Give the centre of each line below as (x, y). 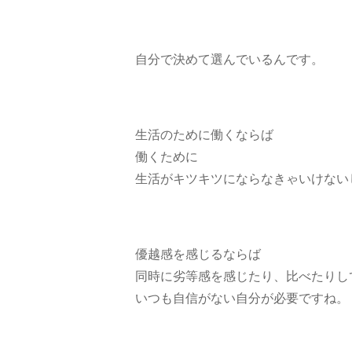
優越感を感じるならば (198, 254)
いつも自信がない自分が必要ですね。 (242, 298)
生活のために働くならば (204, 134)
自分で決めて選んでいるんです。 (229, 59)
